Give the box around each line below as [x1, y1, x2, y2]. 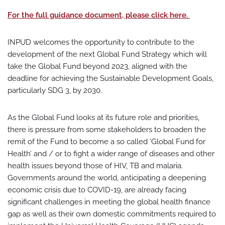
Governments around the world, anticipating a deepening [8, 173, 206, 182]
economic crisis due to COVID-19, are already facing [8, 185, 186, 194]
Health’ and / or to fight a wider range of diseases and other [8, 149, 214, 158]
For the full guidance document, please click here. [8, 11, 190, 20]
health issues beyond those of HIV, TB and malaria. [8, 161, 183, 170]
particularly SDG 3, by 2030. [8, 86, 102, 95]
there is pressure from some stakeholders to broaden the [8, 125, 206, 134]
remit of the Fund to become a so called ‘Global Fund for [8, 137, 205, 146]
